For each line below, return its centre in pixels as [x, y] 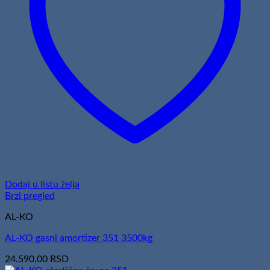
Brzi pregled [30, 196]
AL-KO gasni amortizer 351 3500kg [79, 238]
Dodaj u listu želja [42, 184]
